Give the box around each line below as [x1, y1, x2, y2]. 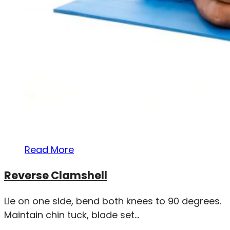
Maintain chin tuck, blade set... [4, 208, 139, 221]
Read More [25, 143, 74, 156]
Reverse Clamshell [4, 167, 107, 183]
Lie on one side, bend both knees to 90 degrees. [4, 194, 221, 207]
